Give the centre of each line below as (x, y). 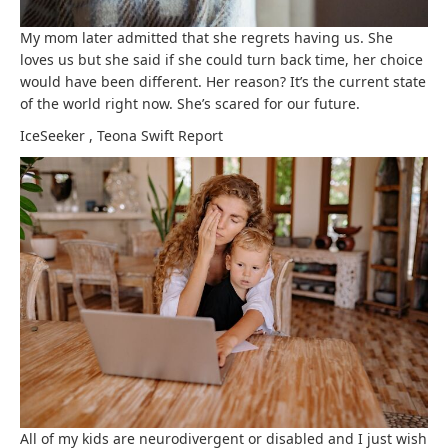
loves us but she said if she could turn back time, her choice (221, 59)
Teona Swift (137, 135)
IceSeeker (54, 135)
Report (200, 135)
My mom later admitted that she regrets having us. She (206, 37)
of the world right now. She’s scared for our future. (190, 103)
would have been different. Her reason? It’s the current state (223, 81)
